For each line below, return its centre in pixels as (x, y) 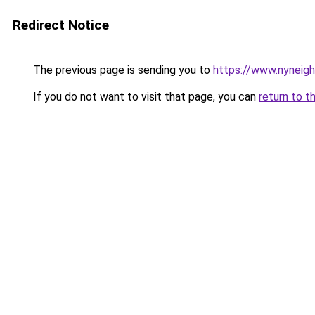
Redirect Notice (61, 25)
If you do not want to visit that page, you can (144, 97)
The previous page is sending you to (122, 70)
